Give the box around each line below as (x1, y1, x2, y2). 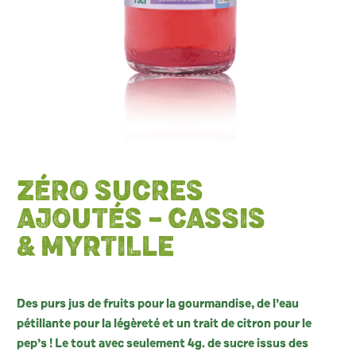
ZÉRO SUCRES (17, 179, 203, 207)
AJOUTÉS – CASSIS (17, 207, 265, 235)
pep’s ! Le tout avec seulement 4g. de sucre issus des (17, 337, 308, 350)
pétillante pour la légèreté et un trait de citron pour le (17, 317, 311, 331)
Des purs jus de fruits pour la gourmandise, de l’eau (17, 297, 299, 311)
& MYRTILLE (17, 234, 174, 263)
